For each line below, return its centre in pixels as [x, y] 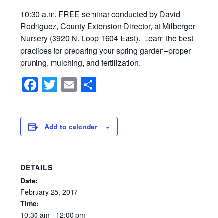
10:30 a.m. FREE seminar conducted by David [100, 14]
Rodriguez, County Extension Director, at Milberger [108, 26]
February [35, 191]
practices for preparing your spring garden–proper [106, 50]
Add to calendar [71, 126]
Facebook [73, 84]
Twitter [81, 84]
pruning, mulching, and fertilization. [81, 62]
